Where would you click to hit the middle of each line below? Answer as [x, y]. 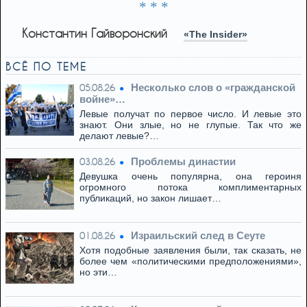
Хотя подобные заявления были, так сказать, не [191, 250]
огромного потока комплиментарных [191, 187]
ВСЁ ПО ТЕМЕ [46, 66]
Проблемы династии [183, 161]
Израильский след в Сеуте [198, 235]
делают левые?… [119, 136]
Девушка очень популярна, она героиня [191, 176]
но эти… [98, 272]
